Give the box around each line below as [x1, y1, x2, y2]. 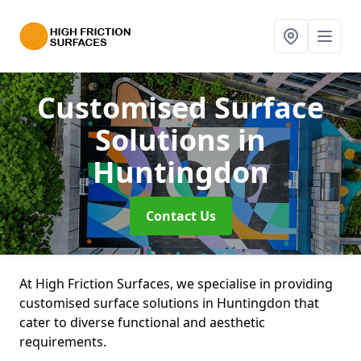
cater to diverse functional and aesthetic [19, 313, 265, 331]
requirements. [19, 333, 110, 351]
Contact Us [145, 207, 216, 225]
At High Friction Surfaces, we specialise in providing [19, 275, 333, 293]
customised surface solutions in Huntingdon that [19, 294, 319, 312]
